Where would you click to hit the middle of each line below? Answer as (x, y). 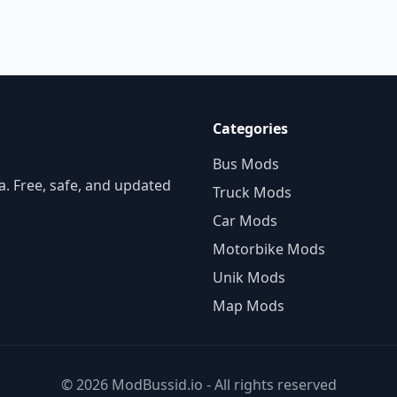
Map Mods (249, 306)
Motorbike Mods (269, 249)
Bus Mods (246, 164)
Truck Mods (252, 192)
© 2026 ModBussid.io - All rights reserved (198, 385)
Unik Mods (249, 277)
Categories (250, 128)
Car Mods (245, 221)
